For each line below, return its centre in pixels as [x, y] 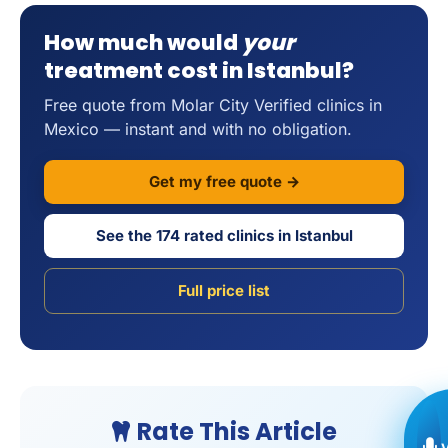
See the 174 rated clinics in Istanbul [224, 235]
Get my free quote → [224, 181]
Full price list [224, 290]
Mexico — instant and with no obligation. [198, 129]
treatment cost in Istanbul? [199, 71]
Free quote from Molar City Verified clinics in [213, 105]
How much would [143, 43]
